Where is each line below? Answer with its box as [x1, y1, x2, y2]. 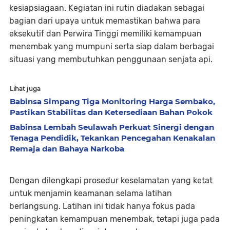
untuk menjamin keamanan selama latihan [9, 188, 172, 199]
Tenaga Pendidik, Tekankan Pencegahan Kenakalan [10, 133, 215, 143]
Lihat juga [10, 85, 41, 93]
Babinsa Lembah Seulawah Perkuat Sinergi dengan [10, 122, 214, 132]
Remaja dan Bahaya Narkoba [10, 144, 124, 154]
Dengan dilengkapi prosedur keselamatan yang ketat [9, 176, 213, 186]
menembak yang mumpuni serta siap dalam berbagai [9, 42, 214, 52]
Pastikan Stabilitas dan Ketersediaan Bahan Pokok [10, 107, 213, 118]
